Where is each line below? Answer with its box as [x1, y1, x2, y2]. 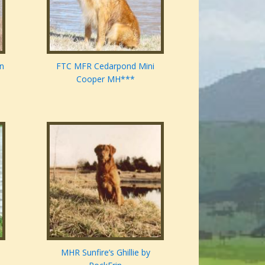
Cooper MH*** [76, 73, 135, 85]
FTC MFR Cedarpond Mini [56, 60, 155, 72]
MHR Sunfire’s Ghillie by [60, 246, 150, 258]
